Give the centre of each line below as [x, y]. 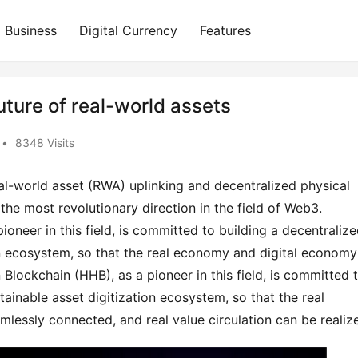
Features [225, 30]
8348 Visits [45, 143]
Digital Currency [128, 30]
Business [31, 30]
